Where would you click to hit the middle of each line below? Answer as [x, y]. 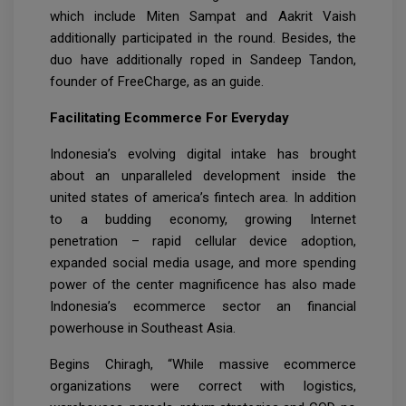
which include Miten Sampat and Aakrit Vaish [203, 17]
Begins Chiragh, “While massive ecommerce [203, 365]
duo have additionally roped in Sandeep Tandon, [203, 60]
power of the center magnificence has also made [203, 285]
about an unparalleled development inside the [203, 176]
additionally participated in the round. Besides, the [203, 39]
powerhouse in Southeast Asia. [143, 329]
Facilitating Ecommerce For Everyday [169, 118]
